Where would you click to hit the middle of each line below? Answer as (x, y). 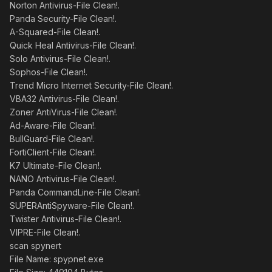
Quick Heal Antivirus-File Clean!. (73, 45)
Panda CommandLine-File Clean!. (75, 192)
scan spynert (36, 246)
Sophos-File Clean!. (49, 72)
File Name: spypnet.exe (57, 259)
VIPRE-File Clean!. (45, 232)
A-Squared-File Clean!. (55, 32)
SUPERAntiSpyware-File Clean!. (72, 206)
